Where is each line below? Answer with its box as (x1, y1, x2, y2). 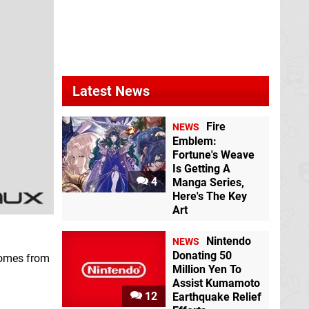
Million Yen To (172, 263, 241, 276)
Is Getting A (172, 162, 230, 175)
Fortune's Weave (172, 148, 255, 161)
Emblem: (172, 134, 217, 148)
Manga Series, (172, 176, 244, 189)
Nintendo (206, 235, 251, 248)
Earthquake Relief (172, 290, 261, 303)
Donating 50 (172, 249, 232, 262)
